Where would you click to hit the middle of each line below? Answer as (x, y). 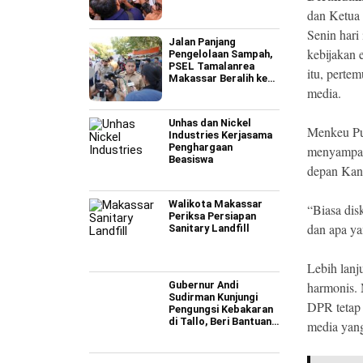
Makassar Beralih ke (218, 78)
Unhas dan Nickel (210, 123)
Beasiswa (191, 159)
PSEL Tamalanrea (211, 66)
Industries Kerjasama (220, 135)
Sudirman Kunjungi (213, 297)
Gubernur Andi (203, 285)
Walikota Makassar (216, 204)
